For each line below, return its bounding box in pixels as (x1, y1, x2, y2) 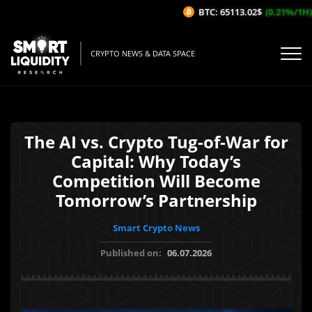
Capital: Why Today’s (71, 150, 241, 173)
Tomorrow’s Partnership (55, 189, 257, 212)
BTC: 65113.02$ (177, 6, 241, 18)
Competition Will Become (52, 169, 260, 192)
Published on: (100, 247, 164, 259)
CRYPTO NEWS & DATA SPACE (91, 48, 195, 59)
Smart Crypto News (112, 221, 200, 234)
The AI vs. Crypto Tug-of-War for (24, 130, 288, 153)
